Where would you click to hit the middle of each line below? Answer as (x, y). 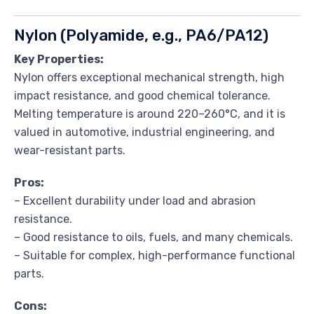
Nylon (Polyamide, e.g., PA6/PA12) (141, 35)
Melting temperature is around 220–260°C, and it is (150, 114)
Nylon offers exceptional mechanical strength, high (149, 77)
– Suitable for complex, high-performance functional (155, 255)
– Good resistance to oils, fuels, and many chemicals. (153, 237)
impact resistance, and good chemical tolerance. (142, 95)
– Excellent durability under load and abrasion (135, 200)
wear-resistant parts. (70, 150)
